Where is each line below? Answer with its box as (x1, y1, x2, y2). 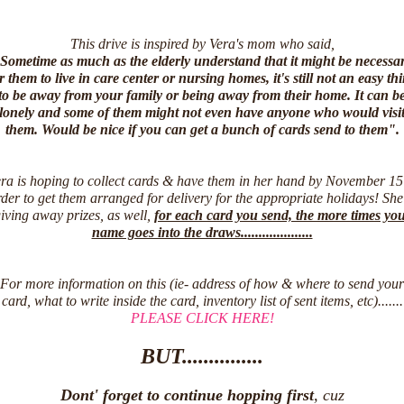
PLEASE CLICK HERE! (130, 310, 274, 326)
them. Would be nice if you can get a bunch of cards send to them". (5, 122, 399, 138)
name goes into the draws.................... (91, 225, 313, 241)
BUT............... (141, 344, 263, 368)
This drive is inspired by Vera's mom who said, (69, 36, 335, 52)
